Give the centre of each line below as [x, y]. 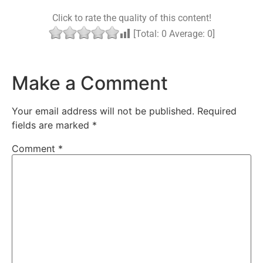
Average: [187, 34]
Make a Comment [90, 83]
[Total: [146, 34]
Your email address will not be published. [103, 111]
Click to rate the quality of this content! [131, 18]
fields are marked [52, 125]
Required [217, 111]
